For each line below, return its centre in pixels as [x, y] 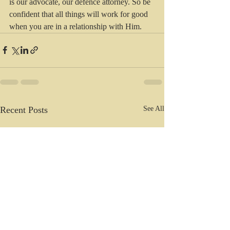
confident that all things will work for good [80, 14]
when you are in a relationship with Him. [75, 26]
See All [154, 108]
